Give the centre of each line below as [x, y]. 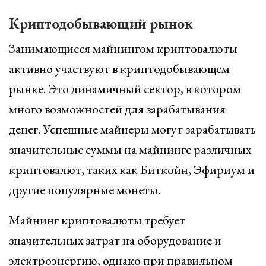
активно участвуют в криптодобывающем [119, 69]
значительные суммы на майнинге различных [130, 149]
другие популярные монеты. [85, 190]
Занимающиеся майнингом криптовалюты [123, 48]
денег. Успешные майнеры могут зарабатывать [132, 129]
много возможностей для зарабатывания [117, 109]
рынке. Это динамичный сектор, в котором [125, 89]
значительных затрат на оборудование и [115, 240]
